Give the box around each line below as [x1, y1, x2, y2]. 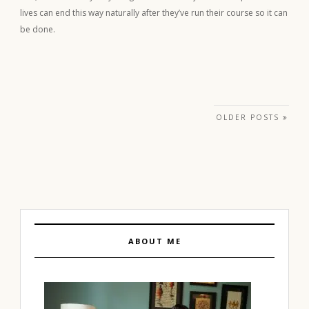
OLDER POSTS [216, 112, 283, 122]
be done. [20, 23, 55, 35]
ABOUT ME [128, 235, 181, 246]
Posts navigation [19, 106, 155, 131]
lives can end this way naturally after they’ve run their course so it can [20, 6, 288, 19]
